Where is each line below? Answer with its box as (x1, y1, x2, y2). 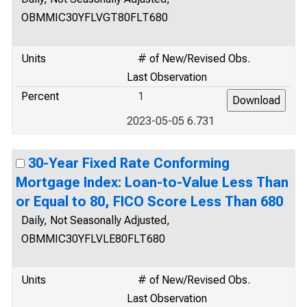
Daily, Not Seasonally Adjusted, (21, 214, 170, 227)
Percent (21, 90, 59, 103)
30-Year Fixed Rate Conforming (28, 155, 230, 171)
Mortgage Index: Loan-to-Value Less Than (16, 174, 288, 191)
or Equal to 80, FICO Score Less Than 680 (16, 193, 283, 210)
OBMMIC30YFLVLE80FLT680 (21, 232, 165, 245)
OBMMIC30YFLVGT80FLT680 (21, 11, 168, 24)
